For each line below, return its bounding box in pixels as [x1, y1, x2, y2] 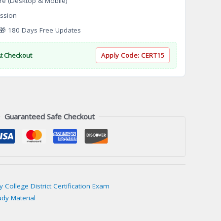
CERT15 [141, 51, 164, 60]
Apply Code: [101, 51, 141, 60]
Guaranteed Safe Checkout [4, 111, 95, 122]
